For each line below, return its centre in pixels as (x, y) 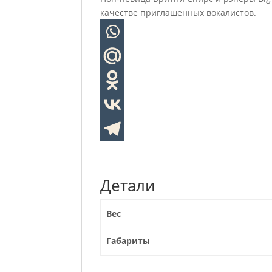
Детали (128, 185)
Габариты (128, 241)
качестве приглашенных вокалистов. (178, 12)
